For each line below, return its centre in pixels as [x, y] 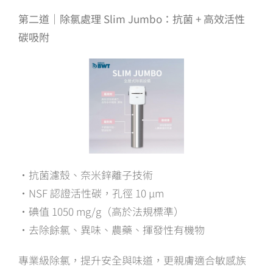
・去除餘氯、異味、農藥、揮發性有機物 [112, 229]
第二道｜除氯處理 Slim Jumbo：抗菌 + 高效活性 [132, 19]
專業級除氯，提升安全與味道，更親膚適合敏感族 [132, 260]
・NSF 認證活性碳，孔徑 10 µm [91, 193]
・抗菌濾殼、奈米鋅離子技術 [86, 174]
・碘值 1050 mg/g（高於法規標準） [101, 211]
